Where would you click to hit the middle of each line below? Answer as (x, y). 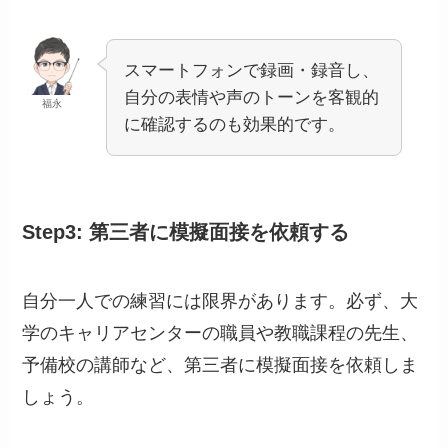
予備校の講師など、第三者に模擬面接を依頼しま (220, 365)
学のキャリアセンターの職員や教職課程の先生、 (220, 333)
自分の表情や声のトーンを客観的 (252, 97)
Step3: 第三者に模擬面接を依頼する (186, 231)
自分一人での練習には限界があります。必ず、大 (220, 301)
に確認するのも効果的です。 (235, 124)
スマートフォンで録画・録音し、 (252, 70)
